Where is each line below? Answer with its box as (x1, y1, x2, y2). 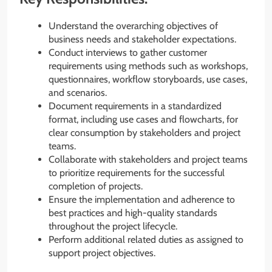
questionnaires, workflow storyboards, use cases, (49, 73, 247, 85)
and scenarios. (49, 86, 107, 98)
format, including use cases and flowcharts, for (49, 113, 238, 125)
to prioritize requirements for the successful (49, 166, 225, 178)
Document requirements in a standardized (49, 100, 222, 112)
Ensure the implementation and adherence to (49, 193, 235, 205)
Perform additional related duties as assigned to (49, 233, 243, 245)
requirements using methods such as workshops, (49, 59, 248, 72)
